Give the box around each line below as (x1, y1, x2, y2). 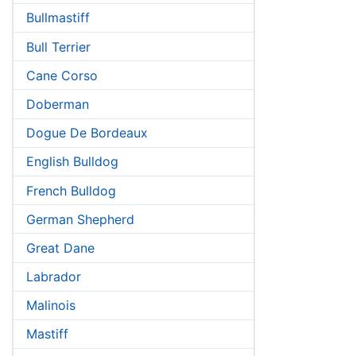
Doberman (26, 95, 89, 112)
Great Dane (26, 239, 95, 256)
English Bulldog (26, 153, 118, 170)
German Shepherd (26, 211, 134, 227)
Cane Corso (26, 67, 98, 83)
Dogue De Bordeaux (26, 125, 148, 141)
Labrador (26, 269, 81, 285)
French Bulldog (26, 182, 116, 199)
